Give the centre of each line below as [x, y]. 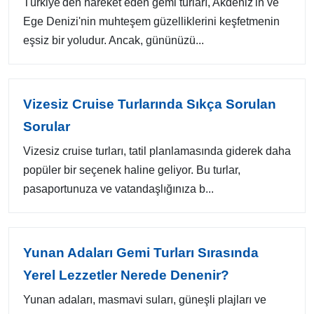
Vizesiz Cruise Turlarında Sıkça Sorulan [150, 104]
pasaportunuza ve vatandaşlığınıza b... [118, 189]
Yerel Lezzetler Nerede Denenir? [126, 275]
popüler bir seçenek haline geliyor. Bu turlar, [132, 170]
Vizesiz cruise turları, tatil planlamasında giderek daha [157, 151]
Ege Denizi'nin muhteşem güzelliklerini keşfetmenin [151, 21]
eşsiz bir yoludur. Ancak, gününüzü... [114, 40]
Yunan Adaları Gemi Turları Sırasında [141, 253]
